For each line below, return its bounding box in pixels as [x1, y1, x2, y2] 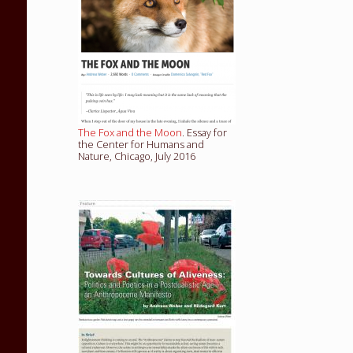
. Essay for [182, 124, 228, 139]
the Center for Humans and [78, 136, 205, 151]
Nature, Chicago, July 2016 [78, 148, 196, 163]
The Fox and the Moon [78, 124, 183, 139]
